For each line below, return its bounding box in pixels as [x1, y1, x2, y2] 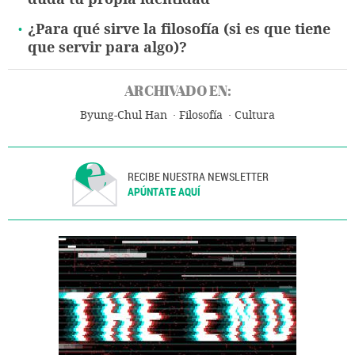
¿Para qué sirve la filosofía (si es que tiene [28, 21, 330, 39]
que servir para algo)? [28, 39, 187, 57]
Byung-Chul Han [79, 109, 167, 123]
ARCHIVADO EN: [124, 81, 231, 101]
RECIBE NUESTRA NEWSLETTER [128, 169, 269, 185]
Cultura [234, 109, 275, 123]
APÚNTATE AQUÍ [128, 184, 201, 200]
